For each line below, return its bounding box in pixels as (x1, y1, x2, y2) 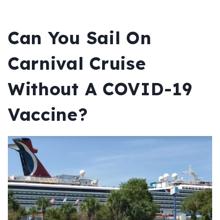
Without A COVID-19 (8, 78, 192, 100)
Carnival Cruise (8, 53, 146, 75)
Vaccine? (8, 104, 88, 126)
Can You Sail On (8, 27, 152, 49)
